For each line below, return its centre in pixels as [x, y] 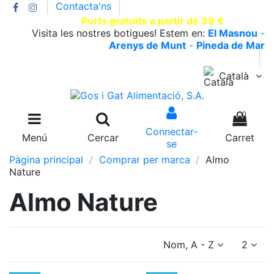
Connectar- [171, 131]
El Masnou [233, 33]
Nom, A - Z [188, 244]
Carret [240, 137]
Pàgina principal [46, 159]
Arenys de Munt [147, 45]
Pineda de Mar [231, 45]
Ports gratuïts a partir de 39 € [153, 21]
